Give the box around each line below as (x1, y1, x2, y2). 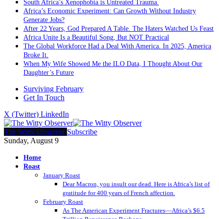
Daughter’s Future (23, 68, 74, 76)
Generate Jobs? (23, 16, 65, 23)
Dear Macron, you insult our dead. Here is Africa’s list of (63, 180, 210, 188)
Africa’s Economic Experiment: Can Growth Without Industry (23, 7, 196, 15)
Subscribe (67, 127, 97, 136)
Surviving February (23, 84, 84, 93)
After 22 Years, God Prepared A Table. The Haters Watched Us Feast (23, 24, 214, 32)
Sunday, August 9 (4, 136, 59, 145)
